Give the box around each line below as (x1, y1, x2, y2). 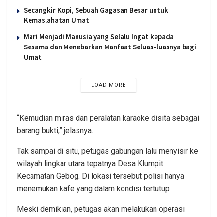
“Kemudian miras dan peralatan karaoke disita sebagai (17, 113, 199, 123)
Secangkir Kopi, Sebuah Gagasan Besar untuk (24, 5, 168, 15)
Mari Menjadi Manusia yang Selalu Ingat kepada (24, 31, 174, 41)
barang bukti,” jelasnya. (17, 125, 93, 135)
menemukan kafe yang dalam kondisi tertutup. (17, 184, 171, 193)
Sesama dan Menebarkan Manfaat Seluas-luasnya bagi (24, 42, 196, 51)
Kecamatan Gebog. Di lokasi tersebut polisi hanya (17, 171, 184, 181)
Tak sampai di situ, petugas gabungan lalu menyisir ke (17, 146, 198, 155)
